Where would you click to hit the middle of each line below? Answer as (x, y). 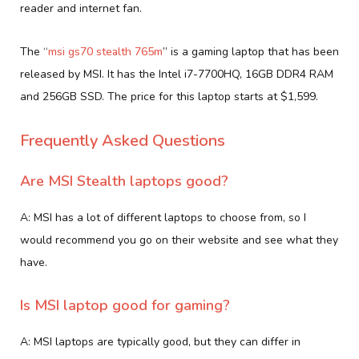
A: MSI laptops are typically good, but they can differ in (160, 341)
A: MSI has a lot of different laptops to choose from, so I (163, 217)
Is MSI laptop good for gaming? (125, 305)
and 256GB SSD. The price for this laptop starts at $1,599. (169, 96)
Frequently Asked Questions (123, 140)
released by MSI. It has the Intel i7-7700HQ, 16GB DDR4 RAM (177, 74)
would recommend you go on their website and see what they (179, 240)
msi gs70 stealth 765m (105, 51)
